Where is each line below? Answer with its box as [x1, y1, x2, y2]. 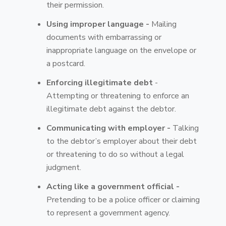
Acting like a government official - [46, 181, 180, 192]
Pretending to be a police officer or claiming [46, 194, 200, 205]
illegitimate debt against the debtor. [46, 103, 176, 115]
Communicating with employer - [46, 122, 171, 134]
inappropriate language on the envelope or [46, 44, 196, 56]
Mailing [149, 18, 177, 30]
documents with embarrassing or [46, 31, 161, 43]
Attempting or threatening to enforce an [46, 90, 189, 101]
